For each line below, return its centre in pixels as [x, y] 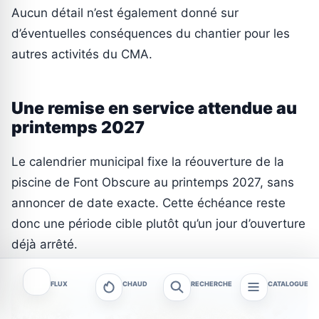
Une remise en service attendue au [154, 109]
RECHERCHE [211, 283]
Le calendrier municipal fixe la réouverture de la [148, 162]
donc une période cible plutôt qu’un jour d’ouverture [158, 224]
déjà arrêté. [45, 245]
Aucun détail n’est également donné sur [125, 13]
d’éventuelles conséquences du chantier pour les [151, 34]
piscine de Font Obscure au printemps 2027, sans [153, 183]
